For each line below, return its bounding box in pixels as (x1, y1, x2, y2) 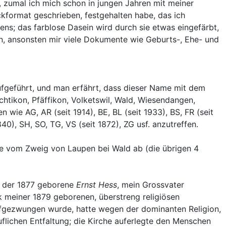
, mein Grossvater (117, 179, 184, 190)
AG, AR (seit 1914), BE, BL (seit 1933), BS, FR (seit (25, 106, 213, 117)
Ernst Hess (76, 179, 117, 190)
